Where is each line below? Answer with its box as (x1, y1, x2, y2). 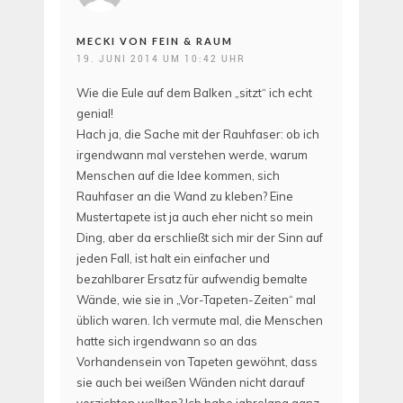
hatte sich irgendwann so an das (76, 334, 257, 349)
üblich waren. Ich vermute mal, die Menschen (76, 313, 323, 328)
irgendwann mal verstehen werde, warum (76, 148, 308, 163)
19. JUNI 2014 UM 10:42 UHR (76, 52, 246, 66)
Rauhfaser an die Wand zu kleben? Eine (76, 189, 293, 204)
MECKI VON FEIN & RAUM (76, 35, 233, 48)
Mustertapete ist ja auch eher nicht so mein (76, 210, 313, 225)
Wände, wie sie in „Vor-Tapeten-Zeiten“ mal (76, 292, 316, 308)
